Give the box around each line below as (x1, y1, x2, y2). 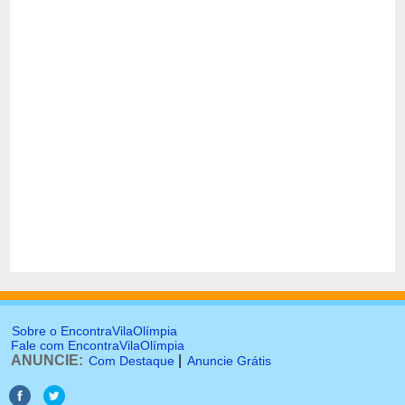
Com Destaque (89, 353, 174, 368)
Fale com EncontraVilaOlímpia (11, 338, 184, 353)
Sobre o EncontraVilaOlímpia (12, 324, 177, 338)
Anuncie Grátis (187, 353, 271, 368)
